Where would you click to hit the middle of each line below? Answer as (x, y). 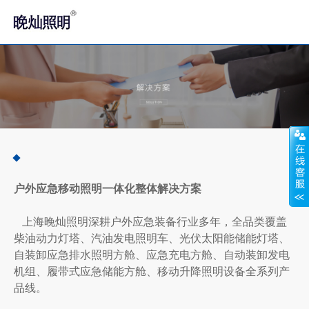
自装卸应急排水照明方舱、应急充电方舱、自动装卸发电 (152, 254)
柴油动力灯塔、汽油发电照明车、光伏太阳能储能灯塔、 (152, 238)
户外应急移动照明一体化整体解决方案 (108, 188)
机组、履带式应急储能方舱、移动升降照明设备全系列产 (152, 271)
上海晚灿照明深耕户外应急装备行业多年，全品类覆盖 (150, 221)
